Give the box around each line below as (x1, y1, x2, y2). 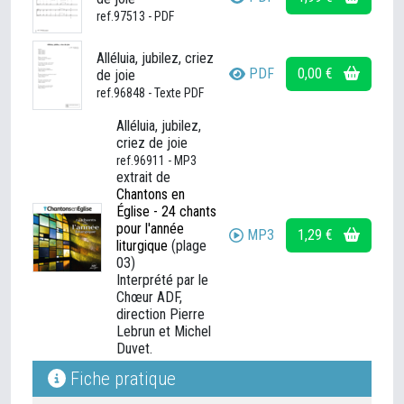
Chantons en (116, 186, 185, 203)
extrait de (116, 169, 170, 186)
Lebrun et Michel (116, 323, 211, 340)
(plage (168, 237, 207, 254)
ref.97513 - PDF (96, 9, 174, 23)
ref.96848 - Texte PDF (96, 86, 204, 100)
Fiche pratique (70, 368, 177, 390)
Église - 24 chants (116, 203, 216, 220)
